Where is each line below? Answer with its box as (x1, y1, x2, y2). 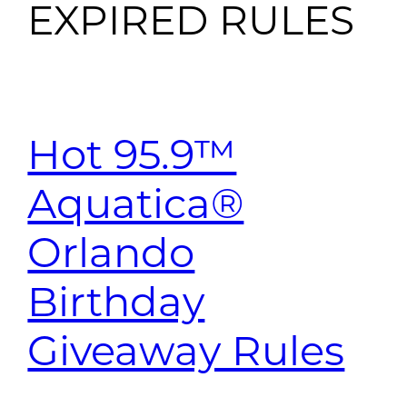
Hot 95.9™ (27, 128, 237, 179)
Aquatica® (27, 177, 244, 228)
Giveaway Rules (27, 324, 345, 375)
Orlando (27, 226, 195, 277)
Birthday (27, 275, 205, 326)
